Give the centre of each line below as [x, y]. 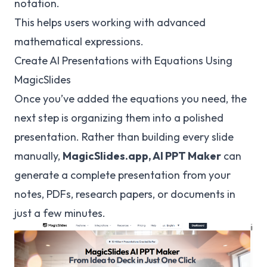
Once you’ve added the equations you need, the [131, 99]
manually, [38, 156]
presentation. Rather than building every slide [124, 137]
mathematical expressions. [79, 42]
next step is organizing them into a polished [119, 118]
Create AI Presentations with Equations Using [123, 61]
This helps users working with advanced [110, 23]
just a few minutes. [60, 213]
